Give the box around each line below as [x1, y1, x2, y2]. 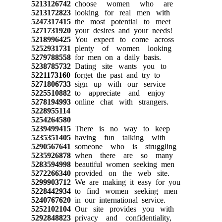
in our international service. [70, 195, 166, 204]
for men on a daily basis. [70, 53, 161, 61]
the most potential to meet [70, 17, 170, 26]
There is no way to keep [70, 124, 170, 133]
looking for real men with [70, 8, 170, 17]
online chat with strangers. [70, 97, 168, 106]
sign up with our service [70, 79, 166, 88]
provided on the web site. [70, 168, 169, 177]
